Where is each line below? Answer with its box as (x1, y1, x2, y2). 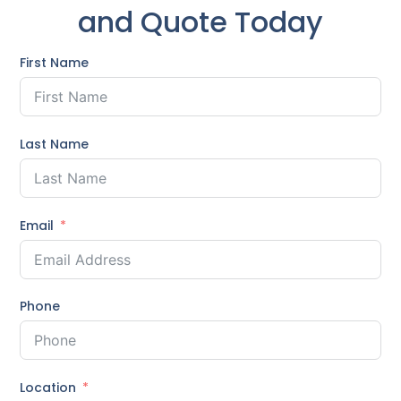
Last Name (20, 134, 90, 153)
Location (20, 378, 77, 397)
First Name (20, 54, 90, 73)
